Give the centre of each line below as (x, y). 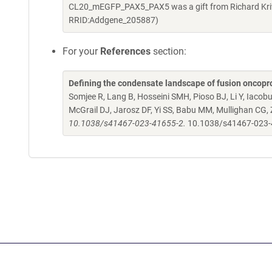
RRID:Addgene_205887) (114, 20)
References (125, 51)
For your (81, 51)
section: (168, 51)
